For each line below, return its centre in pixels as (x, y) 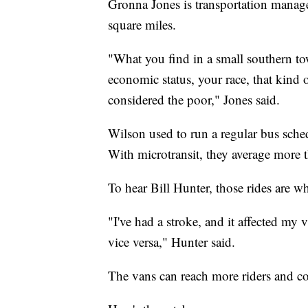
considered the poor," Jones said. (194, 99)
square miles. (144, 24)
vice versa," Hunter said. (172, 241)
